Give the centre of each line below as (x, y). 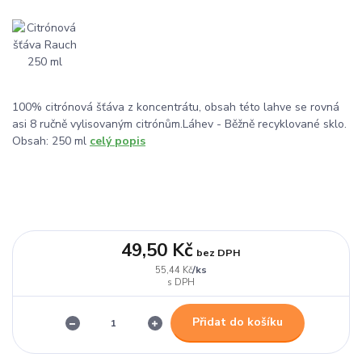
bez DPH (218, 253)
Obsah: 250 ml (51, 141)
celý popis (118, 141)
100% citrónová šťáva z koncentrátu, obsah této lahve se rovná (176, 107)
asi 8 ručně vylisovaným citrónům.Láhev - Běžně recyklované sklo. (179, 124)
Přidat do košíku (237, 322)
